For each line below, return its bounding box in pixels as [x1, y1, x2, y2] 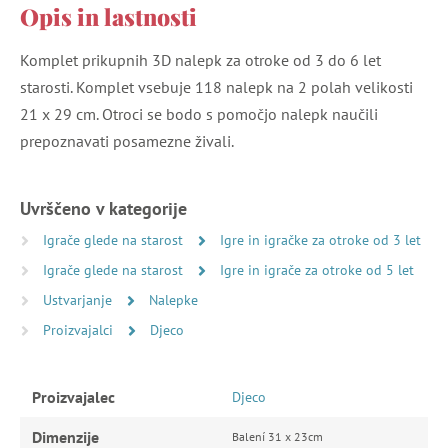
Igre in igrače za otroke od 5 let [220, 260, 414, 279]
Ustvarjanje [43, 290, 116, 309]
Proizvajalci [43, 320, 117, 339]
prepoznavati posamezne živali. [20, 130, 234, 151]
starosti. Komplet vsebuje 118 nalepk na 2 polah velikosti [20, 76, 413, 97]
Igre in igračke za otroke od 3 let [220, 230, 421, 249]
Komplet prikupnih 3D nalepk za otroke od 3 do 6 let [20, 49, 381, 70]
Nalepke [149, 290, 198, 309]
